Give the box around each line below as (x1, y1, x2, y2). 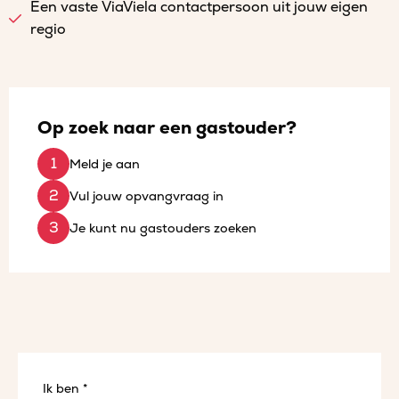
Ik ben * (43, 381, 87, 397)
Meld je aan (69, 156, 140, 172)
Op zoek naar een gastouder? (37, 117, 297, 140)
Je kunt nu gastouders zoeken (69, 220, 256, 236)
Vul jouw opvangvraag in (69, 188, 224, 204)
